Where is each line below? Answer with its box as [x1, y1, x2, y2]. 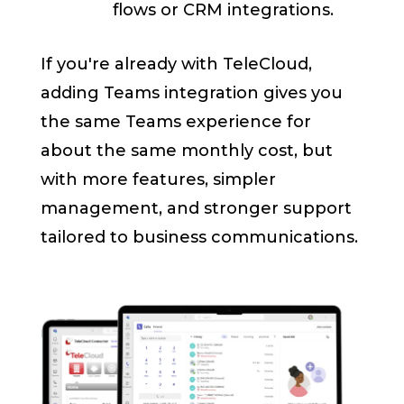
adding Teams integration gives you [41, 83, 344, 104]
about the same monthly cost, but [41, 141, 334, 161]
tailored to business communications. [41, 227, 359, 248]
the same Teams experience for [41, 112, 312, 133]
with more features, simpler [41, 170, 277, 190]
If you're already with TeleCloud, [41, 54, 313, 75]
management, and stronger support [41, 198, 353, 219]
